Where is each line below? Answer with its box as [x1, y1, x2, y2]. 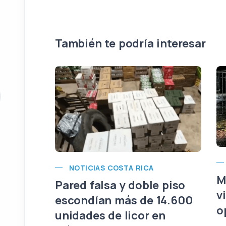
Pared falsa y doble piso [55, 177, 186, 193]
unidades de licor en [55, 207, 166, 223]
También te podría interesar [55, 35, 206, 51]
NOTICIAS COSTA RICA [69, 162, 154, 173]
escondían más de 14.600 [55, 192, 193, 208]
